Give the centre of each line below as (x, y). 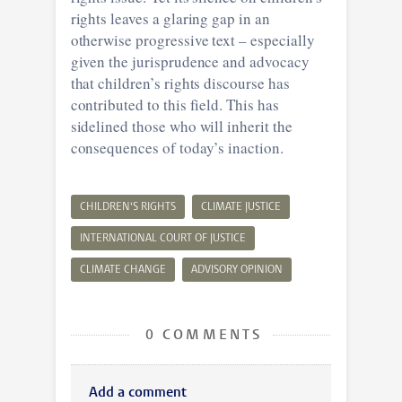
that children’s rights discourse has (180, 83)
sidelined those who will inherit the (181, 126)
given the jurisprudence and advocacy (190, 61)
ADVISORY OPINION (236, 270)
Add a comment (137, 393)
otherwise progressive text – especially (192, 39)
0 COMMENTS (201, 335)
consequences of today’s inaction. (177, 147)
